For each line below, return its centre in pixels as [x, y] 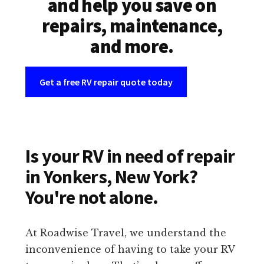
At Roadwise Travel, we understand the [126, 233]
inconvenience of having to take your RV [130, 250]
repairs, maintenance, [132, 26]
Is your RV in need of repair [130, 156]
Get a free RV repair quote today [106, 82]
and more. [132, 47]
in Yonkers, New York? [111, 177]
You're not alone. [92, 198]
